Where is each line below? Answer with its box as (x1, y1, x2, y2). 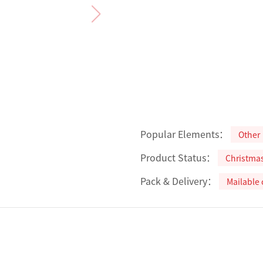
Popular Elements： (140, 127, 228, 141)
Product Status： (140, 150, 215, 164)
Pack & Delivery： (140, 174, 217, 188)
